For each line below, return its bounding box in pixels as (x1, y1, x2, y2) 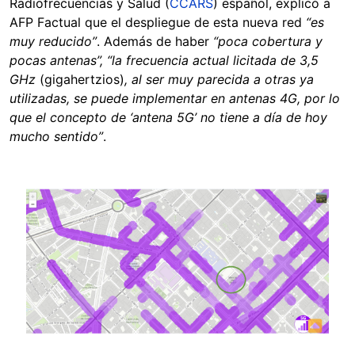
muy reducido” (10, 33, 97, 50)
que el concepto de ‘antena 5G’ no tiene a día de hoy (10, 109, 327, 126)
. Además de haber (97, 33, 213, 50)
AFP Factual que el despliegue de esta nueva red (10, 14, 306, 31)
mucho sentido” (10, 128, 103, 145)
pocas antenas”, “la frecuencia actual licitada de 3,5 (10, 52, 319, 69)
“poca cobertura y (213, 33, 323, 50)
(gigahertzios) (40, 71, 124, 88)
